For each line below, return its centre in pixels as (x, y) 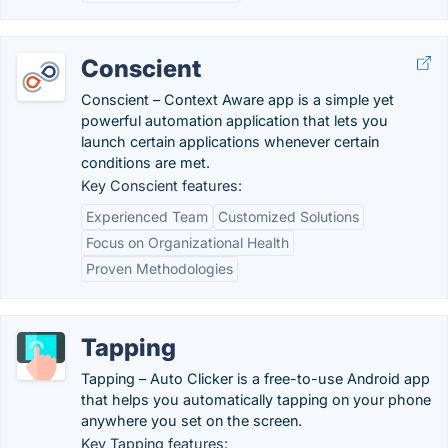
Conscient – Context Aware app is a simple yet (237, 99)
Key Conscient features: (161, 185)
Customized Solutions (288, 216)
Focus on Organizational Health (187, 242)
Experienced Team (147, 216)
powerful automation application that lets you (234, 120)
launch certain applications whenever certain (230, 141)
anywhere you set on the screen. (191, 420)
